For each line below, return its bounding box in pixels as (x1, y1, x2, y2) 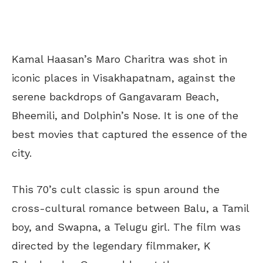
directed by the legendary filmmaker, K (12, 239, 211, 252)
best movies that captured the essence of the (12, 127, 247, 140)
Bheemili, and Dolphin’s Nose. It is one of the (12, 109, 238, 122)
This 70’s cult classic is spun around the (12, 183, 220, 195)
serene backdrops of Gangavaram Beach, (12, 90, 219, 103)
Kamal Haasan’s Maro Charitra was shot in (12, 52, 228, 65)
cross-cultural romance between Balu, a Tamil (12, 201, 249, 214)
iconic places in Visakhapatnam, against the (12, 71, 235, 84)
